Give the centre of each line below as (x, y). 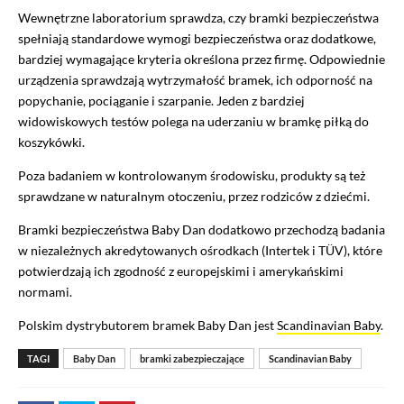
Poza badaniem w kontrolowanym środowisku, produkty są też (192, 175)
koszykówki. (51, 142)
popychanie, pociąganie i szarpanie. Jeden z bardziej (161, 101)
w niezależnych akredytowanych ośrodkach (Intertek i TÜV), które (200, 250)
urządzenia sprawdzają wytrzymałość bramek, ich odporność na (195, 80)
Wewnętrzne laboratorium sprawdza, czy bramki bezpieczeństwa (198, 18)
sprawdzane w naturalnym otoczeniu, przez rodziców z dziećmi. (194, 196)
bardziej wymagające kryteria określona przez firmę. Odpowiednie (202, 59)
